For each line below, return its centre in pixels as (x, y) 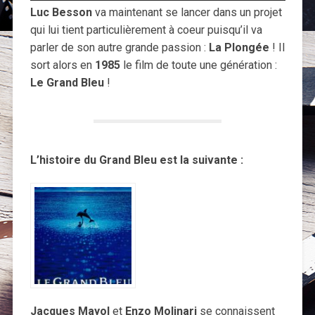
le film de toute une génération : (198, 65)
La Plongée (239, 47)
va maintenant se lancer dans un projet (187, 12)
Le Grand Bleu (67, 82)
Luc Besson (61, 12)
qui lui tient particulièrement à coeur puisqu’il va (146, 30)
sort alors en (62, 65)
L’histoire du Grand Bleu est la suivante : (138, 160)
